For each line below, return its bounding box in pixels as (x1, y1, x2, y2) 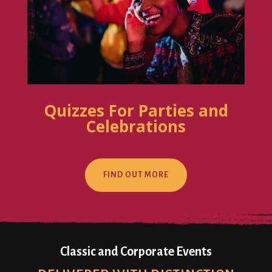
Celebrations (86, 115, 186, 137)
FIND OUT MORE (103, 170, 169, 179)
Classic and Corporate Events (60, 244, 212, 258)
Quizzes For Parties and (43, 99, 228, 121)
